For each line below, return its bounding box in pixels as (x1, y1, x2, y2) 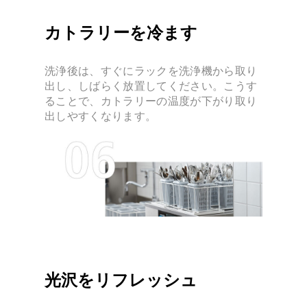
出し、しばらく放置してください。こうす (45, 78, 258, 93)
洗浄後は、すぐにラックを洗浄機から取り (45, 63, 258, 77)
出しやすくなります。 (45, 108, 157, 123)
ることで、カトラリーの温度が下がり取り (45, 93, 258, 108)
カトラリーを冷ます (45, 23, 197, 43)
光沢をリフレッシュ (45, 269, 197, 290)
